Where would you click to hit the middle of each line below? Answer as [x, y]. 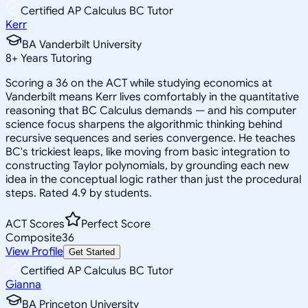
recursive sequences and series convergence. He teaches [151, 138]
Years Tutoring [55, 58]
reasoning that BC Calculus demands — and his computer [151, 110]
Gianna [23, 284]
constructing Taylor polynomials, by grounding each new [147, 165]
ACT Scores [35, 224]
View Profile [34, 251]
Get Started [92, 252]
